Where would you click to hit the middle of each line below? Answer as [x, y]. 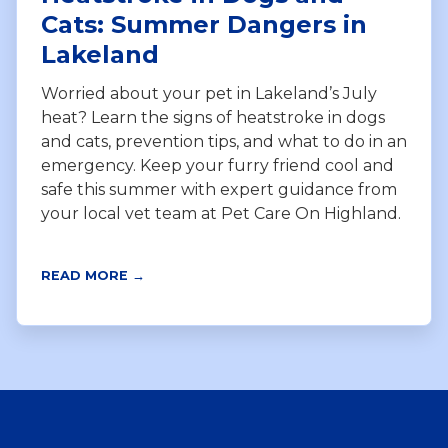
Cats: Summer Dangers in [204, 25]
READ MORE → [93, 276]
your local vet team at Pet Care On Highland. [221, 214]
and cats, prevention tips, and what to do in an [224, 142]
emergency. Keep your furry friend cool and [217, 166]
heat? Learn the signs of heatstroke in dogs [213, 118]
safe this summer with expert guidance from [219, 190]
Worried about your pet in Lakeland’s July [209, 94]
